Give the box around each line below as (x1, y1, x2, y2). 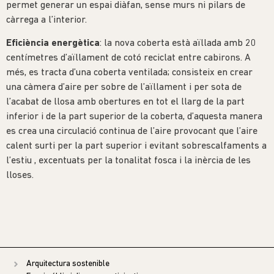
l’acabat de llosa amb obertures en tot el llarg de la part (6, 97, 245, 107)
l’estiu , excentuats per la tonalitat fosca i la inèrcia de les (6, 155, 251, 166)
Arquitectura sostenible (26, 259, 109, 269)
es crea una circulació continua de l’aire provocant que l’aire (6, 126, 257, 136)
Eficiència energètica (6, 38, 100, 48)
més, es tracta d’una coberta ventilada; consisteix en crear (6, 67, 253, 78)
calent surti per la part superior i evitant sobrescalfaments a (6, 141, 267, 151)
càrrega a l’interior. (6, 15, 87, 25)
